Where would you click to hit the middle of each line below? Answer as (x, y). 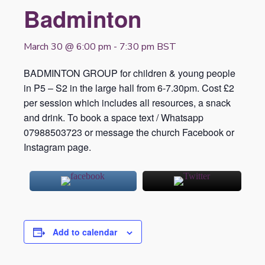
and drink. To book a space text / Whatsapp (114, 117)
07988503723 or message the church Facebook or (129, 132)
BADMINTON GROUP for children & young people (130, 73)
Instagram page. (57, 147)
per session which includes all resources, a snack (127, 103)
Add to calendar (85, 232)
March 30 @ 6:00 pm (67, 47)
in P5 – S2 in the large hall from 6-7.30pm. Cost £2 (129, 88)
